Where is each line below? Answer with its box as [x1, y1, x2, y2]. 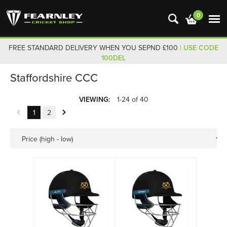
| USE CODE [180, 44, 218, 52]
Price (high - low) [22, 135, 73, 143]
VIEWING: [79, 95, 110, 104]
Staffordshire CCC [10, 71, 98, 85]
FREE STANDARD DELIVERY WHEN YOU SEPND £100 [9, 44, 180, 52]
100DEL [101, 54, 126, 62]
